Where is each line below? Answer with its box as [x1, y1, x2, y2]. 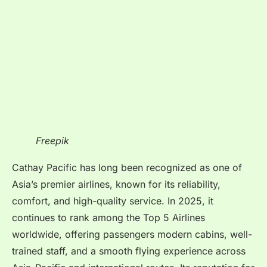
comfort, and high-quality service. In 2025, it [12, 195, 213, 207]
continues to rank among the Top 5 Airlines [12, 212, 205, 224]
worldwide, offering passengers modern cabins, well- [12, 228, 252, 241]
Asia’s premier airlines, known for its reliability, [12, 178, 221, 191]
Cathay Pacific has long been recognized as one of [12, 162, 242, 174]
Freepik [36, 135, 69, 147]
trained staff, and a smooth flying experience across [12, 245, 246, 257]
